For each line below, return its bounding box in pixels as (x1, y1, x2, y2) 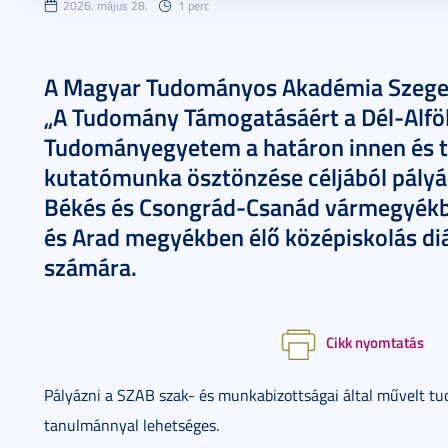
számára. (44, 250, 137, 284)
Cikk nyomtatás (326, 331, 424, 353)
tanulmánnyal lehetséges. (44, 414, 219, 436)
